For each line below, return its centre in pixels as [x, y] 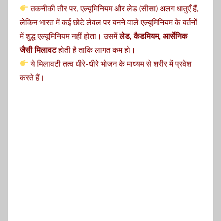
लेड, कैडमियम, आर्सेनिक [153, 36]
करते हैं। [32, 77]
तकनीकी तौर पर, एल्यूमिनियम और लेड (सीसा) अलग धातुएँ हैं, [114, 8]
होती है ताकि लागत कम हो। [96, 50]
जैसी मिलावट [38, 50]
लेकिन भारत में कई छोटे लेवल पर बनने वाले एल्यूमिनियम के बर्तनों [109, 22]
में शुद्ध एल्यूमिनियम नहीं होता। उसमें [70, 36]
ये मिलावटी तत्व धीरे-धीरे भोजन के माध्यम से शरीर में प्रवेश [110, 64]
